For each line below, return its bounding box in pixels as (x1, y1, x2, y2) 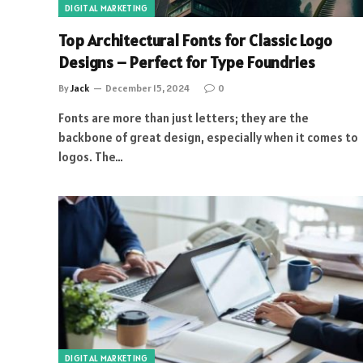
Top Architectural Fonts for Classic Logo (58, 29, 332, 51)
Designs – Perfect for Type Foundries (58, 51, 315, 73)
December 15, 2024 (105, 81, 190, 94)
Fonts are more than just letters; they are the (58, 109, 309, 126)
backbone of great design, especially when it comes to (58, 129, 358, 145)
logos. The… (58, 148, 123, 164)
